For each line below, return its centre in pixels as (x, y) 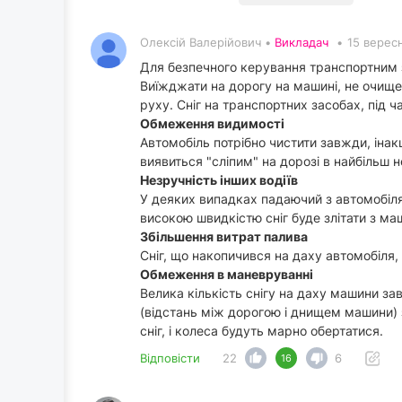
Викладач (301, 43)
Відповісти (170, 358)
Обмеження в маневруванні (227, 275)
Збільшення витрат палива (224, 237)
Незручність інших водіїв (219, 180)
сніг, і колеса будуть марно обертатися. (262, 331)
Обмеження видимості (212, 124)
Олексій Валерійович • (207, 43)
